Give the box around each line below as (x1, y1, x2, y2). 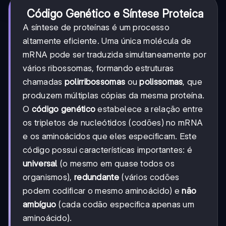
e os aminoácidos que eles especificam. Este (23, 131, 197, 141)
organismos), (23, 172, 74, 182)
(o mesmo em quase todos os (57, 158, 175, 168)
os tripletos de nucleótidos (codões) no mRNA (23, 118, 203, 128)
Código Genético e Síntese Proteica (27, 7, 203, 20)
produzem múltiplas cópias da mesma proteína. (23, 90, 205, 100)
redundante (74, 172, 119, 182)
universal (23, 158, 58, 168)
